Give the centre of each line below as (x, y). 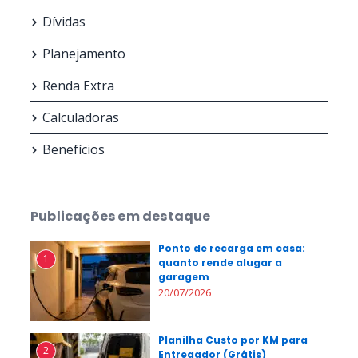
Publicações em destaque (121, 216)
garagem (184, 277)
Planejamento (84, 54)
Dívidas (64, 22)
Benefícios (74, 149)
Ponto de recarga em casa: (232, 248)
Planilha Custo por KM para (233, 340)
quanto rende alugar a (220, 263)
